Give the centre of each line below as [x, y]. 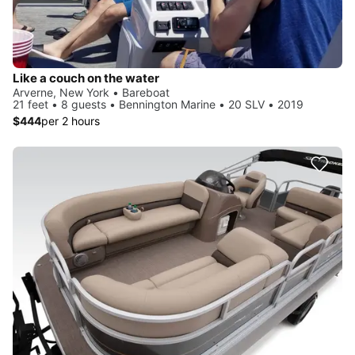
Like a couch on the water [86, 78]
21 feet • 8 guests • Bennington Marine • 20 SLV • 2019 [158, 104]
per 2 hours [71, 120]
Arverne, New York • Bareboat [91, 92]
